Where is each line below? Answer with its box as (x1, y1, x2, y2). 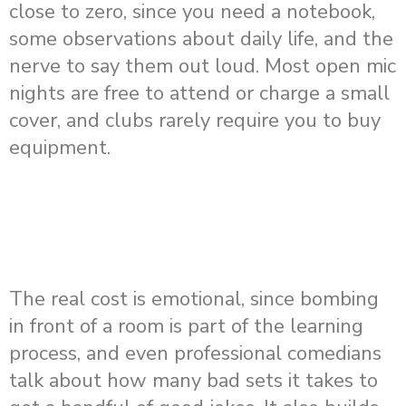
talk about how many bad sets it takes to (9, 367, 378, 395)
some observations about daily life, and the (9, 25, 393, 53)
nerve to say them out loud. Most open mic (9, 53, 396, 81)
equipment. (9, 134, 111, 162)
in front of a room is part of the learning (9, 313, 363, 341)
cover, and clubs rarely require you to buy (9, 107, 381, 135)
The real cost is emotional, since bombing (9, 285, 379, 314)
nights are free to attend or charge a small (9, 80, 390, 108)
